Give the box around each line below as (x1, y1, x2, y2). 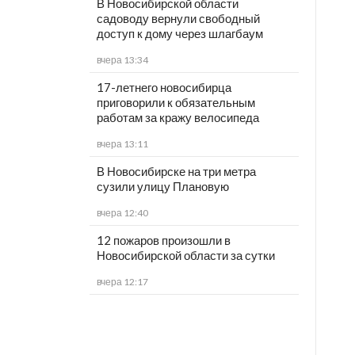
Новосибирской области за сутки (96, 248, 275, 263)
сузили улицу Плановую (96, 179, 229, 194)
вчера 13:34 (96, 54, 148, 67)
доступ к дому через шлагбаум (96, 26, 263, 41)
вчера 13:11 (96, 138, 148, 151)
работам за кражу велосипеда (96, 110, 259, 125)
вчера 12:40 (96, 207, 148, 219)
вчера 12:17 (96, 276, 148, 288)
